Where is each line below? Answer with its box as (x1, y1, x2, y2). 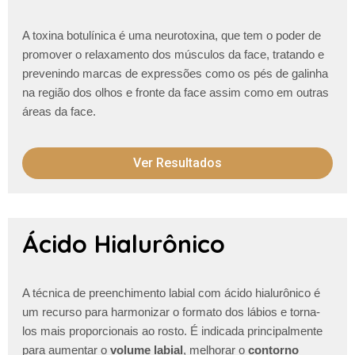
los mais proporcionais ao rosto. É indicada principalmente (21, 323, 323, 338)
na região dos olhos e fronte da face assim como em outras (21, 86, 329, 100)
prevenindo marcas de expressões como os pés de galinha (21, 67, 328, 81)
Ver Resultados (133, 155, 222, 170)
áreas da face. (21, 105, 96, 119)
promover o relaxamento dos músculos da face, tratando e (21, 48, 324, 62)
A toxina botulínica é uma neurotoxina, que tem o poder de (21, 29, 321, 43)
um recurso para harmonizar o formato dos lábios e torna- (21, 304, 320, 319)
